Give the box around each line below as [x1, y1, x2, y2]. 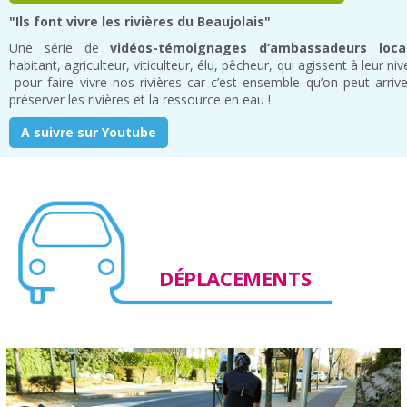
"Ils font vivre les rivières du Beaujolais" [9, 13, 271, 31]
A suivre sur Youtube [21, 124, 156, 142]
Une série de [9, 39, 111, 57]
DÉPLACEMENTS [159, 264, 312, 293]
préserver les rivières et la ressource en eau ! [9, 91, 271, 109]
